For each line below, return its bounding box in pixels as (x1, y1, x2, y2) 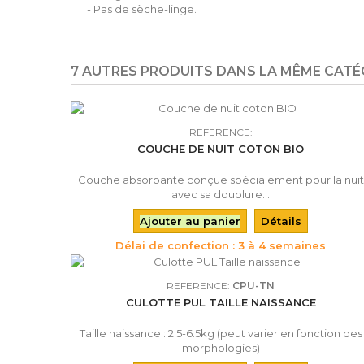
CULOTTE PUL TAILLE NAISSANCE (125, 296, 316, 309)
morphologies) (181, 341, 260, 354)
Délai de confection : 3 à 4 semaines (115, 239, 327, 252)
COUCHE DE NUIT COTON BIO (137, 142, 305, 155)
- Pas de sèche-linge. (87, 2, 197, 15)
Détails (261, 214, 302, 227)
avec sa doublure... (171, 188, 271, 201)
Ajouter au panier (140, 214, 241, 227)
